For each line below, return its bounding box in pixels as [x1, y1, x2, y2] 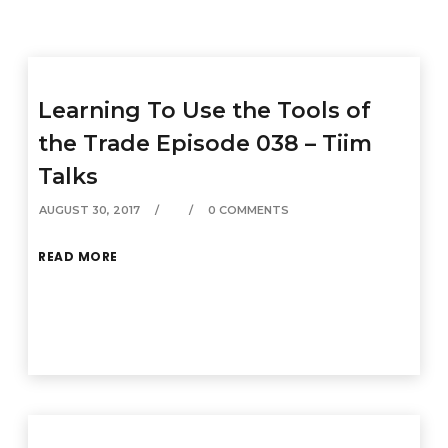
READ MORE [38, 248, 118, 265]
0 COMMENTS [208, 203, 290, 217]
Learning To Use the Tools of [38, 97, 372, 124]
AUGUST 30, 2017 [39, 203, 141, 217]
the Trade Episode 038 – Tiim [38, 130, 373, 157]
